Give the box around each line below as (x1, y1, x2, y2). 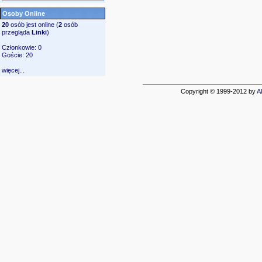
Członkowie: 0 (2, 44, 42, 51)
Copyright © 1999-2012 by (181, 88, 257, 95)
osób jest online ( (9, 21, 58, 28)
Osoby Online (2, 10, 45, 17)
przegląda (2, 29, 32, 36)
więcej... (2, 67, 25, 74)
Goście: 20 (2, 51, 33, 58)
